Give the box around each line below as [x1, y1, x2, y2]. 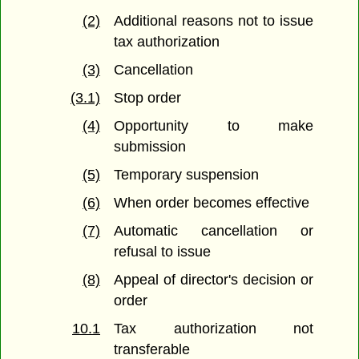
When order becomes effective [114, 195, 310, 212]
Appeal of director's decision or [114, 272, 313, 288]
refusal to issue [114, 244, 212, 260]
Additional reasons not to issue [114, 13, 313, 30]
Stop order [114, 90, 182, 107]
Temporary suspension [114, 167, 260, 184]
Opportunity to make [114, 118, 313, 135]
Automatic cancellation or [114, 223, 313, 240]
